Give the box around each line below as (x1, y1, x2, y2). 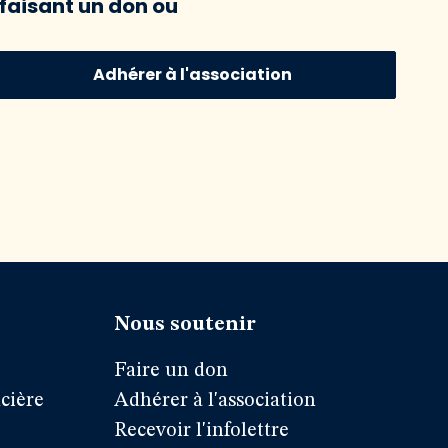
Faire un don (113, 361, 228, 381)
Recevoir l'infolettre (113, 421, 289, 441)
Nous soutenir (113, 315, 256, 335)
